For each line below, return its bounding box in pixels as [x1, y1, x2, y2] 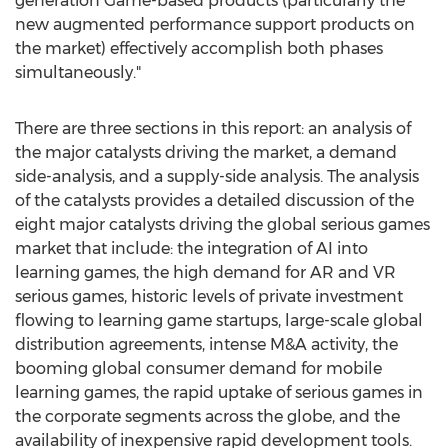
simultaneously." [15, 63, 141, 82]
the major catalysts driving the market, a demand [15, 143, 397, 162]
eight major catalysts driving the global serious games [15, 215, 430, 234]
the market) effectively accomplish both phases [15, 39, 383, 58]
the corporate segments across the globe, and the [15, 407, 400, 426]
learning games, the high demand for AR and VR [15, 263, 396, 282]
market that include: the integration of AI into [15, 239, 368, 258]
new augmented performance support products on [15, 15, 415, 34]
